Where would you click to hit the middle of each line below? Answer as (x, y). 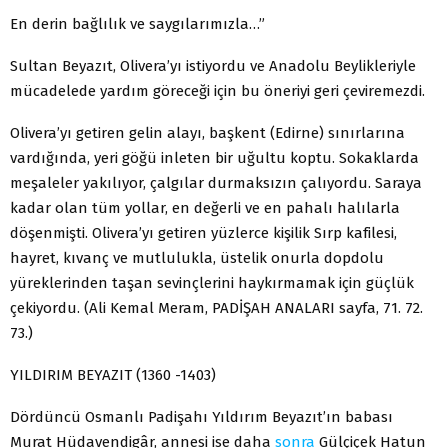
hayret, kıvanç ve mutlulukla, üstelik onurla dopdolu (197, 257)
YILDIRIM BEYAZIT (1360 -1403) (113, 374)
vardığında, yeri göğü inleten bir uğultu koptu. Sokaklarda (214, 157)
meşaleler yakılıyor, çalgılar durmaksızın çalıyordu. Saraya (216, 182)
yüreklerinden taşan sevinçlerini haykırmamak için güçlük (212, 282)
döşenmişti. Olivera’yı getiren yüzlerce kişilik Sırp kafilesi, (203, 232)
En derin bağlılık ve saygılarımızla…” (137, 23)
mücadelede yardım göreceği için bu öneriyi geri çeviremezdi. (217, 90)
